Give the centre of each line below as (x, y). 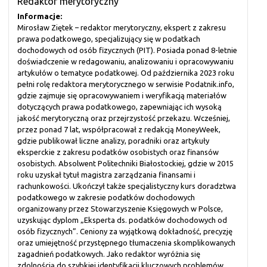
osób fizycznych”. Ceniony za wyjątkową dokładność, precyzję (125, 232)
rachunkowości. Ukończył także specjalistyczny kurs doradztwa (127, 186)
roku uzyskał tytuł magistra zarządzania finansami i (106, 175)
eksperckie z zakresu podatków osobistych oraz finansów (118, 152)
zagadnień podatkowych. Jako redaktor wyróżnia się (109, 254)
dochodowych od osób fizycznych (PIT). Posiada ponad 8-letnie (127, 50)
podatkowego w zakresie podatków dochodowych (106, 198)
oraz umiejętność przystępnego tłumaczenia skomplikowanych (126, 243)
